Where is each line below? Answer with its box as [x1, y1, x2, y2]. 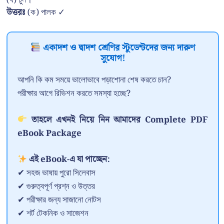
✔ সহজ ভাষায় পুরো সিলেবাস [17, 166, 95, 180]
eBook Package [17, 126, 81, 140]
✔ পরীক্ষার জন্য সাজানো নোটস [17, 193, 101, 207]
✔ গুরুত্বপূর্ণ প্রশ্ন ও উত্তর [17, 179, 95, 194]
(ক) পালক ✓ [25, 5, 65, 19]
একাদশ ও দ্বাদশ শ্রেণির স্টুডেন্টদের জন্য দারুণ [40, 40, 195, 55]
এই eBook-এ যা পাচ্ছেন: [27, 152, 110, 167]
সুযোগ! [100, 51, 125, 66]
